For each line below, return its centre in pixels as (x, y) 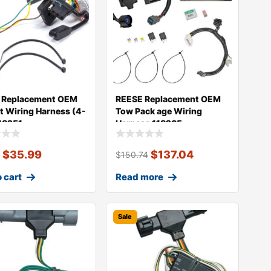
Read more (139, 177)
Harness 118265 (149, 123)
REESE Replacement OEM (168, 99)
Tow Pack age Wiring (158, 111)
